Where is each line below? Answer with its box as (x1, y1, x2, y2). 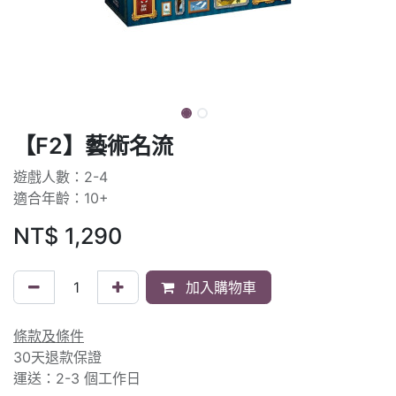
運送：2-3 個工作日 (13, 369, 141, 387)
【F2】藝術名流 (13, 132, 173, 159)
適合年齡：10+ (13, 188, 109, 207)
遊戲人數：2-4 (13, 167, 108, 186)
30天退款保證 (13, 347, 102, 366)
